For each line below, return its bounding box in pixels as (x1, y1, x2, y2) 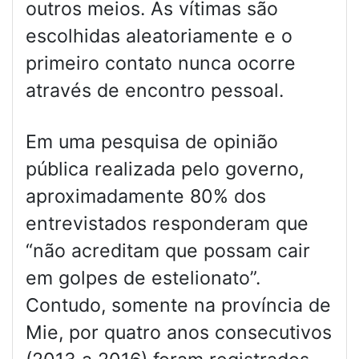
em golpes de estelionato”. (26, 267, 260, 290)
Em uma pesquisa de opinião (26, 131, 278, 154)
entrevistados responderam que (26, 212, 309, 236)
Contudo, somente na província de (26, 294, 331, 317)
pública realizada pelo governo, (26, 158, 304, 181)
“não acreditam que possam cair (26, 240, 310, 263)
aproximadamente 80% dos (26, 185, 266, 208)
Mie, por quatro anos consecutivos (26, 321, 332, 345)
